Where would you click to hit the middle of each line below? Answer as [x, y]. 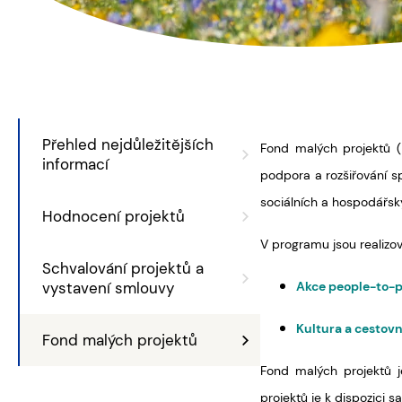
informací [75, 164]
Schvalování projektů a [123, 268]
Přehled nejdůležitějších [128, 144]
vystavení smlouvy [108, 288]
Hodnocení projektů [114, 216]
